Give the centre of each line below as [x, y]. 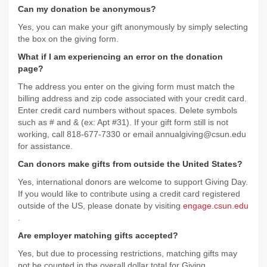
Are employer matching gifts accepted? [98, 235]
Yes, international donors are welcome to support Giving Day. [133, 182]
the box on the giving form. [68, 39]
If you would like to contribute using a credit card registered [129, 194]
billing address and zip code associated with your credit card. [132, 98]
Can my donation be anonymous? [87, 9]
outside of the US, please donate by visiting [100, 206]
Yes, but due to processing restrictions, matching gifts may [128, 253]
